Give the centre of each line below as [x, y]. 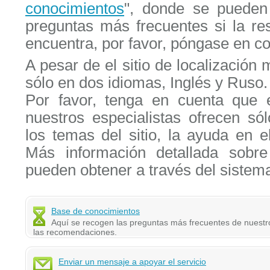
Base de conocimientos [96, 211]
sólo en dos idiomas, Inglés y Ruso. [147, 83]
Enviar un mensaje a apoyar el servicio [133, 262]
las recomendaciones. [75, 232]
